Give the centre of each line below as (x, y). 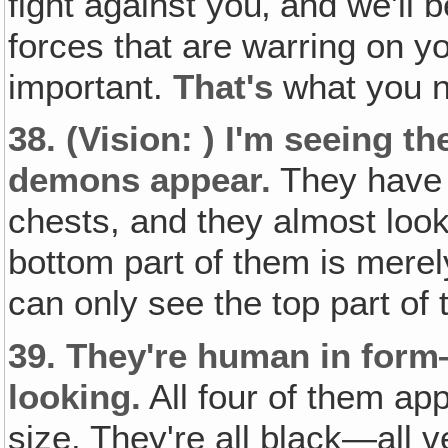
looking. (75, 397)
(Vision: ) (146, 139)
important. (91, 86)
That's (223, 86)
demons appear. (140, 180)
